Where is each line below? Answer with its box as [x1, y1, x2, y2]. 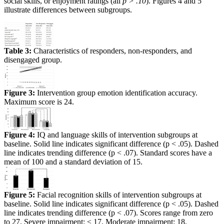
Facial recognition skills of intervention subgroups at [37, 190, 201, 199]
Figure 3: [4, 88, 37, 97]
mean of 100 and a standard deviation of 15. [4, 157, 142, 166]
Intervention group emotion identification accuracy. [37, 88, 197, 97]
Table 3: [4, 46, 33, 55]
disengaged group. [4, 55, 62, 64]
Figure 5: [4, 190, 37, 199]
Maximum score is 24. [4, 97, 74, 106]
